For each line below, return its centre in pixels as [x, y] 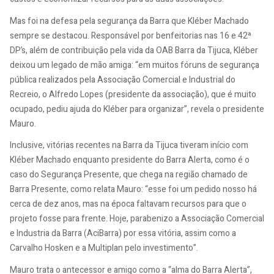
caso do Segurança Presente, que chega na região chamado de [129, 175]
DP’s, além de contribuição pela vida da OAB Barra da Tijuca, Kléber [134, 50]
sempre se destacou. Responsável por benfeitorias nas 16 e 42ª [131, 35]
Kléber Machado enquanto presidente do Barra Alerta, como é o [130, 160]
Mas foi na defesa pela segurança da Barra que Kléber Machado [129, 21]
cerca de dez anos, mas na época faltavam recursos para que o [128, 204]
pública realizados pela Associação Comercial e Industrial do [123, 80]
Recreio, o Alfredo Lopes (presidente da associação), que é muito [133, 94]
